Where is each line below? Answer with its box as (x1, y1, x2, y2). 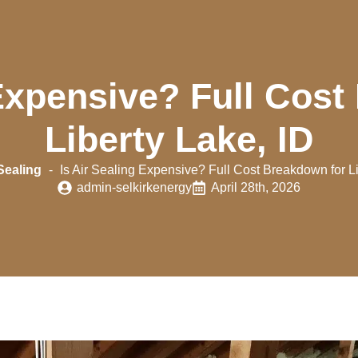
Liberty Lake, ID (44, 119, 314, 160)
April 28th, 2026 (211, 181, 300, 194)
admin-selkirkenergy (77, 181, 192, 194)
